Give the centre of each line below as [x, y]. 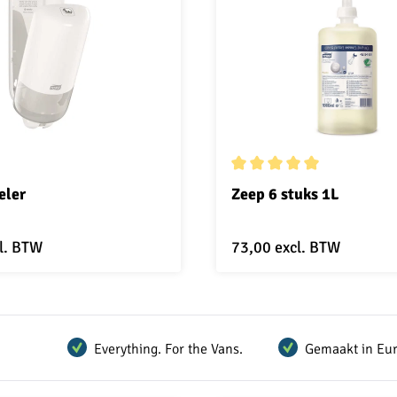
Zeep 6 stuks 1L [285, 194]
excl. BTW [307, 247]
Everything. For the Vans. [168, 347]
